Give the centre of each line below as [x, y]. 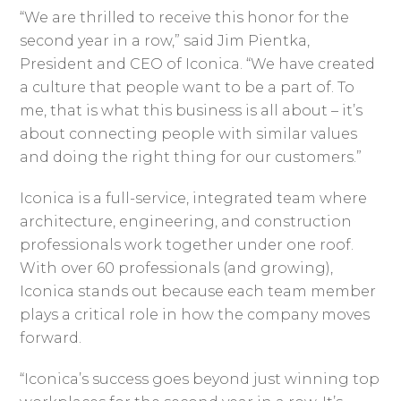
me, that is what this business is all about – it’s [192, 110]
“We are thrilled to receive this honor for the [185, 17]
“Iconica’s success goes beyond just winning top [200, 379]
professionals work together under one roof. [187, 244]
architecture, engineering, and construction [186, 221]
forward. [53, 337]
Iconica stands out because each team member [198, 291]
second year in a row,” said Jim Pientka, [165, 40]
